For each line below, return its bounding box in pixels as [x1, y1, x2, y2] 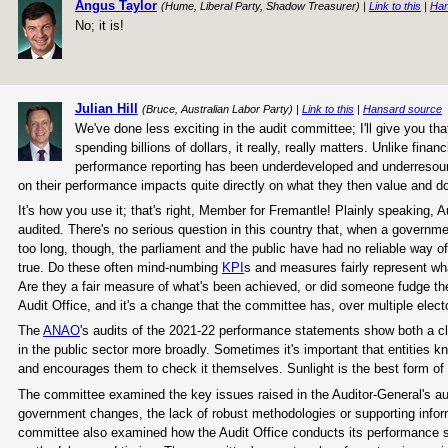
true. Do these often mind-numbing [18, 259, 222, 275]
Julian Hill [74, 100, 138, 116]
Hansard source [362, 102, 442, 115]
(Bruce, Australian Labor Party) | [141, 102, 302, 115]
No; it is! [74, 18, 124, 34]
